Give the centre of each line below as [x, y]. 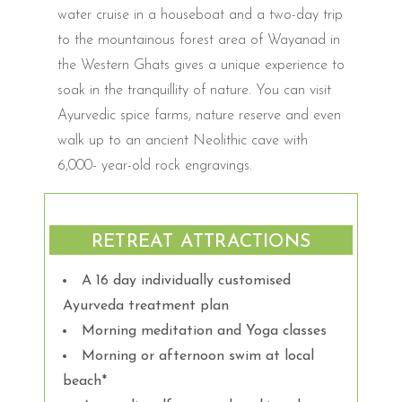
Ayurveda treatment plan [146, 306]
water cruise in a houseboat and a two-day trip [200, 15]
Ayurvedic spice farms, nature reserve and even [199, 115]
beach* [85, 381]
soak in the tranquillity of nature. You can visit [194, 90]
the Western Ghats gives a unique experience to [201, 65]
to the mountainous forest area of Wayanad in [199, 40]
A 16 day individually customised [186, 280]
